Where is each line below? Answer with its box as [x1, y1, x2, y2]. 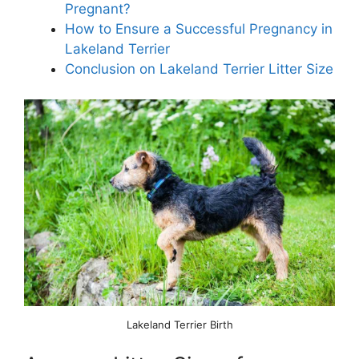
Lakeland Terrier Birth [126, 317, 233, 331]
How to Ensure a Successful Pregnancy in [65, 20, 333, 37]
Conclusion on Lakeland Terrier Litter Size [65, 60, 333, 77]
